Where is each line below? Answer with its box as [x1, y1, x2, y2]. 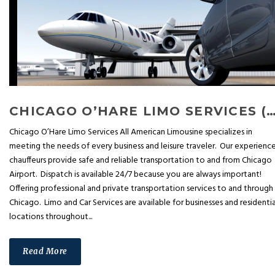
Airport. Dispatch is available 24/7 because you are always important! [9, 168, 261, 182]
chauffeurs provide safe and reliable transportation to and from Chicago [9, 153, 272, 168]
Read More [23, 246, 68, 257]
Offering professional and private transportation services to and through [9, 182, 273, 196]
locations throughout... [9, 210, 92, 225]
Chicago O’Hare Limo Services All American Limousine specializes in [9, 125, 252, 140]
